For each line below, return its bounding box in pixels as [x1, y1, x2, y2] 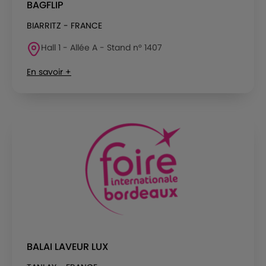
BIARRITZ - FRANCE [27, 19, 102, 31]
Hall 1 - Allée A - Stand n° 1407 [41, 41, 162, 53]
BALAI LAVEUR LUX [27, 239, 109, 254]
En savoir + [27, 65, 71, 78]
